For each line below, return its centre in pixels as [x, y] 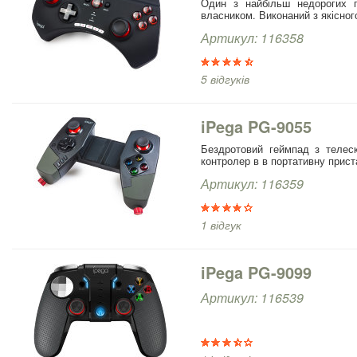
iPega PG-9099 [256, 272]
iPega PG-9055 [256, 126]
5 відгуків [225, 78]
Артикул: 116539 [252, 297]
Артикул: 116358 [252, 37]
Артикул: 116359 [252, 183]
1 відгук [221, 224]
